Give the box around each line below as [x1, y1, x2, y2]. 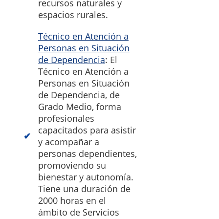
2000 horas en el [38, 195, 106, 207]
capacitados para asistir [38, 124, 136, 136]
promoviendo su [38, 159, 106, 172]
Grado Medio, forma [38, 101, 121, 113]
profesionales [38, 112, 94, 125]
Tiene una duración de [38, 183, 131, 195]
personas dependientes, [38, 148, 137, 160]
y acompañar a [38, 136, 99, 148]
